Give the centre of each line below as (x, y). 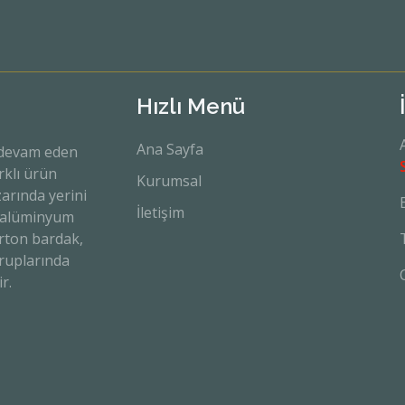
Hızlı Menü (191, 107)
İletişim (160, 213)
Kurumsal (169, 181)
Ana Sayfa (170, 150)
